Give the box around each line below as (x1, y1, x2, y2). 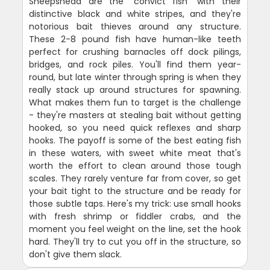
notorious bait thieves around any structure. (29, 20, 241, 33)
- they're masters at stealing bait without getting (29, 109, 241, 122)
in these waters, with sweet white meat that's (29, 147, 241, 160)
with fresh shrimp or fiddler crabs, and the (29, 210, 241, 223)
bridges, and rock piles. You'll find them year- (29, 58, 241, 71)
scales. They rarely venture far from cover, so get (29, 172, 241, 185)
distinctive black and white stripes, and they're (29, 8, 241, 20)
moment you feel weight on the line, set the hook (29, 223, 241, 236)
